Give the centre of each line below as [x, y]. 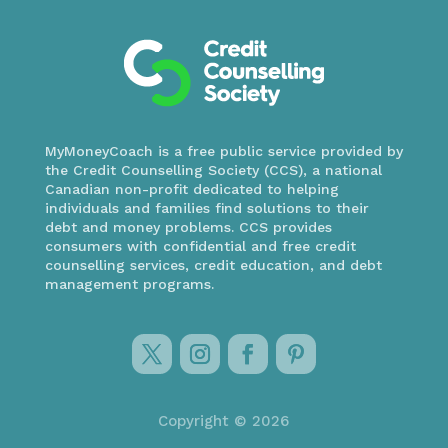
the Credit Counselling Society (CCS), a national [213, 170]
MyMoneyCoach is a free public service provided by [223, 151]
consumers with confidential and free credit [200, 246]
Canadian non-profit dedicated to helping [191, 189]
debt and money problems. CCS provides [188, 227]
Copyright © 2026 [224, 421]
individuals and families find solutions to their [206, 208]
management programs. [129, 284]
